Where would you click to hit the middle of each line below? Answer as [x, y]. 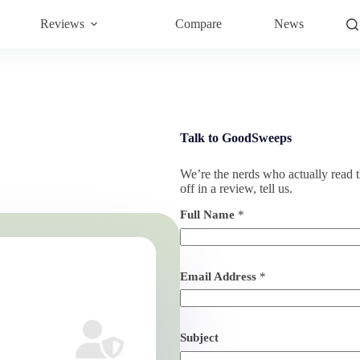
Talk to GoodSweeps [236, 138]
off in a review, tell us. [236, 188]
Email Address [220, 276]
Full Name [209, 215]
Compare [198, 23]
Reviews [62, 23]
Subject [199, 337]
